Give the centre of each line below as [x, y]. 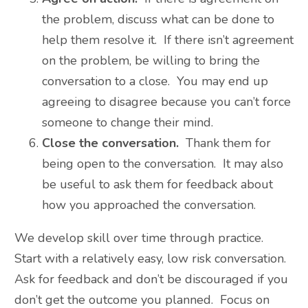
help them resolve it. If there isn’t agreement [168, 40]
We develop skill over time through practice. [141, 238]
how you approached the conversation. [149, 205]
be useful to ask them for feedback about [157, 185]
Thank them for [225, 143]
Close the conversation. [110, 143]
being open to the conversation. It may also [163, 164]
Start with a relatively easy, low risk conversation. [152, 259]
